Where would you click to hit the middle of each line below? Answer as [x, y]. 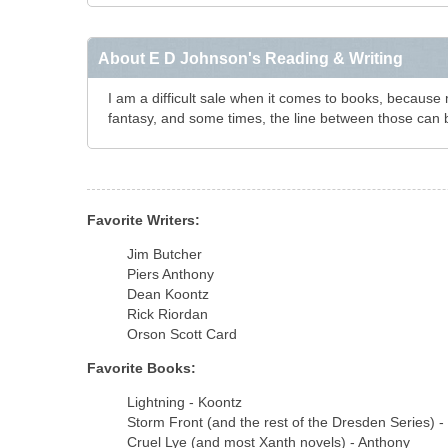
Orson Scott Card [182, 334]
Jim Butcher [164, 254]
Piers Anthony [170, 274]
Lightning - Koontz [184, 402]
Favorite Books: [141, 368]
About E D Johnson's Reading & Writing [250, 58]
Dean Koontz [168, 294]
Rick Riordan [167, 314]
